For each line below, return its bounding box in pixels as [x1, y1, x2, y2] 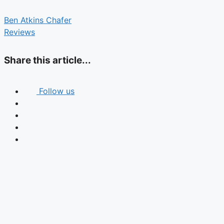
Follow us [39, 85, 74, 96]
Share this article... [4, 54, 91, 66]
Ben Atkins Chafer [4, 14, 71, 25]
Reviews [4, 26, 35, 37]
